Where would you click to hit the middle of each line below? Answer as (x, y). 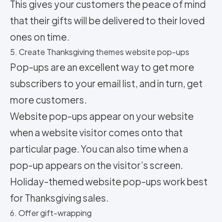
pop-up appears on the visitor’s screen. (96, 165)
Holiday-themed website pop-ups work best (109, 182)
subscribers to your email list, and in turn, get (106, 83)
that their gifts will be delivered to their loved (107, 21)
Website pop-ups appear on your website (102, 116)
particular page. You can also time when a (99, 149)
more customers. (48, 100)
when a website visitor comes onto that (96, 133)
